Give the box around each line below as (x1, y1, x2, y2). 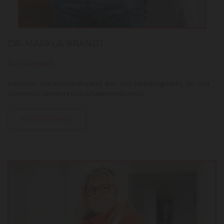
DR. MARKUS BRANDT (7, 38, 104, 48)
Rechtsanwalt (7, 57, 54, 69)
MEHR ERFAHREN (20, 114, 73, 123)
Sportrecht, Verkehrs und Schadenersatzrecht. (7, 88, 144, 98)
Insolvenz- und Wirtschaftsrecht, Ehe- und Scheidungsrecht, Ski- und (7, 78, 209, 88)
